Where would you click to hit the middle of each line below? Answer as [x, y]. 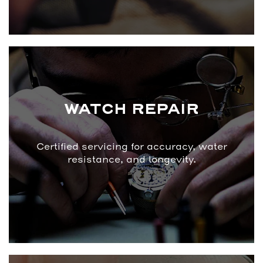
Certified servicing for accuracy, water [131, 146]
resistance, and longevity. [131, 159]
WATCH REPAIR [131, 109]
